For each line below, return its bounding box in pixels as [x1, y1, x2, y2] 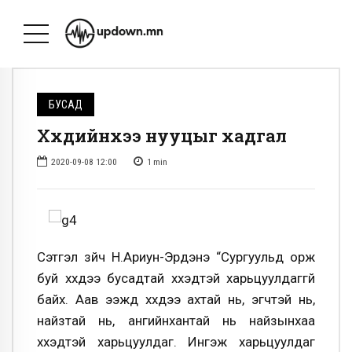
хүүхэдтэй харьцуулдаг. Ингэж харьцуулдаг [37, 333, 315, 350]
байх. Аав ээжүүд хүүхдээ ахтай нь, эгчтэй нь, [37, 291, 315, 307]
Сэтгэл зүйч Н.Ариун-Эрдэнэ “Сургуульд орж [37, 248, 315, 265]
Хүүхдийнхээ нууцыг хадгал [37, 124, 287, 148]
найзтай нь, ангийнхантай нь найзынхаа [37, 312, 315, 328]
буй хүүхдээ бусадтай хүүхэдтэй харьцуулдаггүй [37, 269, 315, 286]
